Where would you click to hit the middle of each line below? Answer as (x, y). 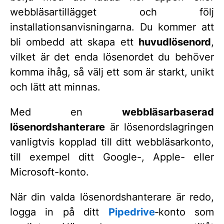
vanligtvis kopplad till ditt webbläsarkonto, (112, 142)
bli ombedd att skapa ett (74, 42)
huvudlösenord (175, 42)
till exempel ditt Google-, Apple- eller (112, 157)
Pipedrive (131, 212)
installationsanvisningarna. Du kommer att (112, 27)
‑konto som (184, 212)
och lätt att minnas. (55, 87)
